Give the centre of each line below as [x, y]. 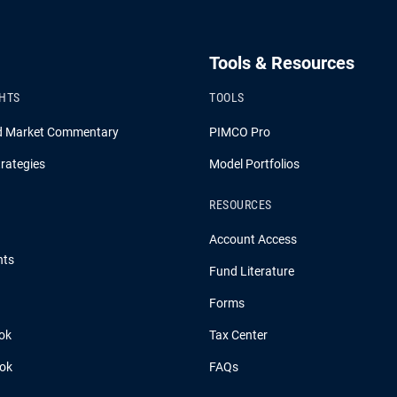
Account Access [253, 240]
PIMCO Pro [240, 132]
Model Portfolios [254, 164]
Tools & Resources [282, 63]
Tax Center [238, 335]
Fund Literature [252, 272]
